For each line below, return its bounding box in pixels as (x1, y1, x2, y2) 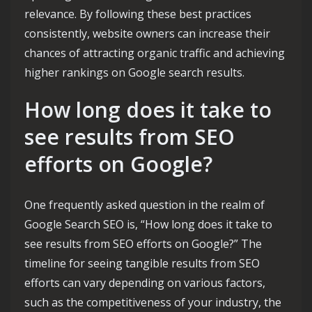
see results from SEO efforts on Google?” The (24, 236, 262, 251)
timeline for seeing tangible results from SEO (24, 256, 260, 271)
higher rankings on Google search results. (24, 65, 244, 80)
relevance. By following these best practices (24, 6, 251, 22)
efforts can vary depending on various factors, (24, 275, 265, 290)
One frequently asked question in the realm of (24, 197, 265, 212)
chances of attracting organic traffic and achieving (24, 45, 285, 61)
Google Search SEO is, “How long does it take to (24, 217, 272, 232)
